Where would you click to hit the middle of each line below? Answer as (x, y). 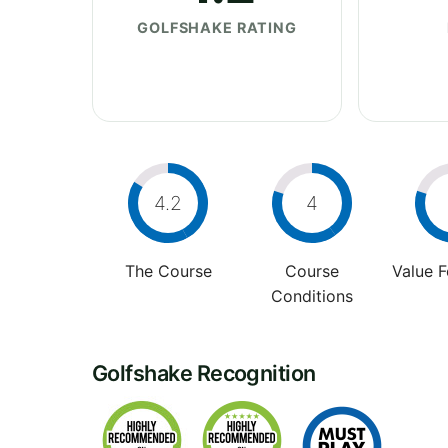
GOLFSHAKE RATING (217, 27)
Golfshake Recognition (204, 372)
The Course (168, 270)
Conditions (311, 295)
